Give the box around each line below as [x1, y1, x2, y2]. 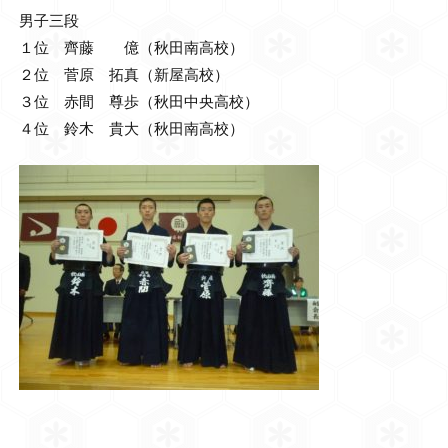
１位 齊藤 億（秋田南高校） [18, 38, 244, 57]
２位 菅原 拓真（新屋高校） [18, 65, 229, 84]
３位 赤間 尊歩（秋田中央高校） [18, 92, 259, 111]
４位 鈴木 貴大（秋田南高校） [18, 119, 244, 138]
